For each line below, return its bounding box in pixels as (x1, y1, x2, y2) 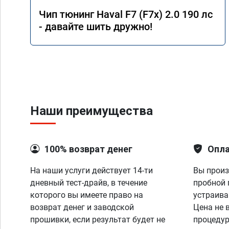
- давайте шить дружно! (39, 20, 152, 33)
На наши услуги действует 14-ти (30, 166, 153, 175)
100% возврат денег (44, 144, 132, 154)
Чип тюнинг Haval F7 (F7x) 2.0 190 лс (39, 8, 213, 20)
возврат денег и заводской (30, 202, 134, 212)
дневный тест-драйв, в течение (30, 178, 147, 188)
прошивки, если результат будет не (30, 215, 165, 224)
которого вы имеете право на (30, 190, 143, 200)
